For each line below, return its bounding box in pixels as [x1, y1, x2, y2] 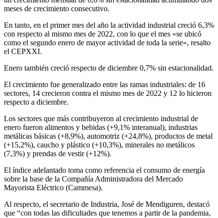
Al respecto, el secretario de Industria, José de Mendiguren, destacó [4, 200, 210, 208]
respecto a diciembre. [4, 97, 69, 106]
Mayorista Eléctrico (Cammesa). [4, 183, 103, 192]
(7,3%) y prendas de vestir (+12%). [4, 149, 111, 158]
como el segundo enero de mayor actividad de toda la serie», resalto [4, 38, 211, 47]
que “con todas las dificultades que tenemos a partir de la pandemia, [4, 208, 211, 217]
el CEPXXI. [4, 47, 42, 55]
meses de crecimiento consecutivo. [4, 4, 109, 13]
